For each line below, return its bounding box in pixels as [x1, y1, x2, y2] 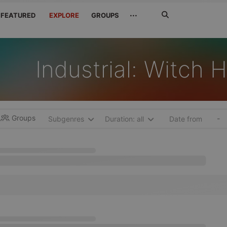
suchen [159, 29, 183, 38]
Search [159, 3, 182, 12]
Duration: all [104, 114, 144, 123]
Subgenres [48, 114, 84, 123]
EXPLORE [48, 11, 80, 19]
